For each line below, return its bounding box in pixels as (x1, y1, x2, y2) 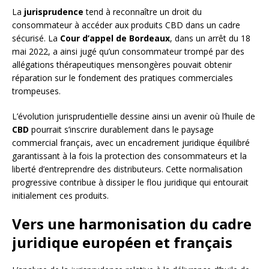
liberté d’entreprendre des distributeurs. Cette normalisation (12, 163, 243, 175)
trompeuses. (12, 85, 61, 97)
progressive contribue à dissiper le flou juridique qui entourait (12, 177, 249, 189)
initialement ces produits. (12, 190, 109, 202)
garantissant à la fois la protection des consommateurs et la (12, 150, 247, 162)
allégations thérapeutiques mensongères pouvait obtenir (12, 59, 232, 71)
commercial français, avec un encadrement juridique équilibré (12, 137, 250, 149)
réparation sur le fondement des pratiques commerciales (12, 72, 233, 84)
